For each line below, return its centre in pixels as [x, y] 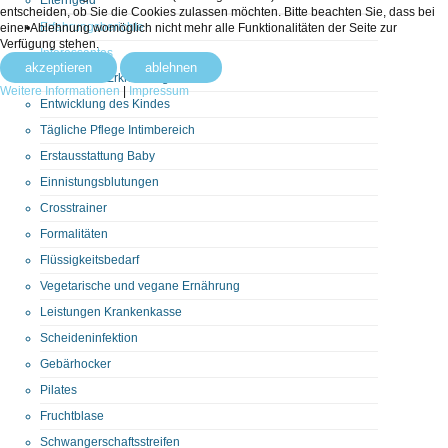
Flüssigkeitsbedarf [89, 259]
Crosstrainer [73, 207]
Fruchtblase [72, 415]
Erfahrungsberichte [92, 26]
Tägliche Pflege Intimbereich [117, 129]
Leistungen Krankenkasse [111, 311]
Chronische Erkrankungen [111, 77]
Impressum [159, 91]
